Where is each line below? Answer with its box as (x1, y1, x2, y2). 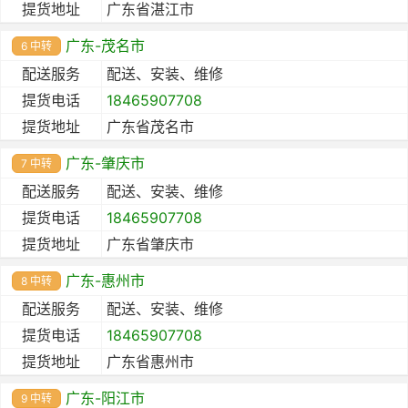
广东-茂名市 (66, 36, 145, 55)
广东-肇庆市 (66, 153, 145, 172)
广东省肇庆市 (107, 234, 194, 253)
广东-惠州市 (66, 270, 145, 290)
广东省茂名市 (107, 117, 194, 136)
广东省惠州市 (107, 352, 194, 371)
